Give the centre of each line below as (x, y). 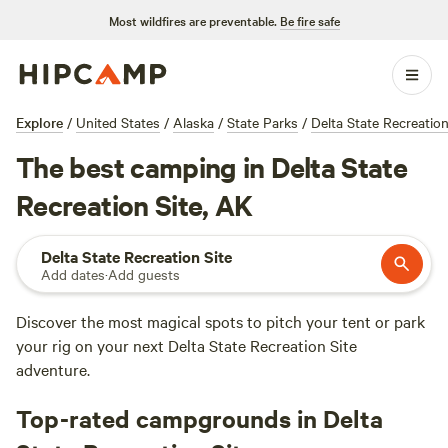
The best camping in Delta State (212, 166)
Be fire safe (309, 20)
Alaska (193, 122)
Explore (39, 122)
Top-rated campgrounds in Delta (199, 418)
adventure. (53, 369)
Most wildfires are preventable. (192, 20)
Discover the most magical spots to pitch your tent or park (220, 321)
